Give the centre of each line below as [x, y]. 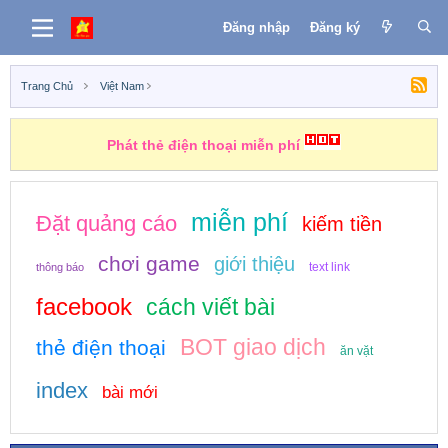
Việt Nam [121, 86]
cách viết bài [210, 307]
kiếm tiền [342, 224]
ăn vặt [356, 351]
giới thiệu [254, 264]
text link [329, 267]
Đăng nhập [256, 27]
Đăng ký [334, 27]
